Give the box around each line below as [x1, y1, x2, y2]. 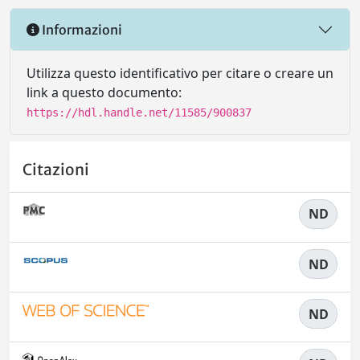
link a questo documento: [27, 84, 182, 102]
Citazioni [22, 159, 89, 179]
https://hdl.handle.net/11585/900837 [27, 106, 252, 120]
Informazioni [39, 21, 122, 38]
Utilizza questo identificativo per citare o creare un [27, 64, 333, 83]
